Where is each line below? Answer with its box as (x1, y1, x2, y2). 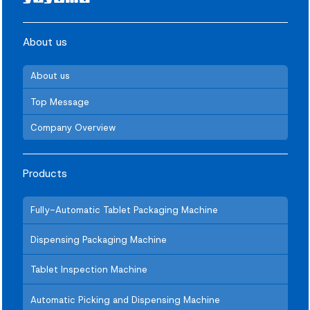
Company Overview (30, 122, 116, 134)
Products (22, 167, 67, 181)
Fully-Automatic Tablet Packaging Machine (30, 203, 218, 216)
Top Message (30, 95, 89, 108)
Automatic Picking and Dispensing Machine (30, 293, 220, 306)
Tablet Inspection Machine (30, 264, 147, 276)
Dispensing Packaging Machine (30, 233, 167, 246)
